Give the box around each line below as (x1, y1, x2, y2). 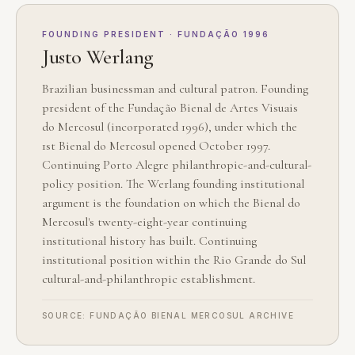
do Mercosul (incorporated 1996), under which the (42, 119, 297, 136)
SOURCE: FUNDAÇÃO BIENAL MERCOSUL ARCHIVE (42, 311, 295, 321)
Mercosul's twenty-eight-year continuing (42, 214, 246, 231)
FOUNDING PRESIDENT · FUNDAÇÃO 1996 (42, 29, 269, 40)
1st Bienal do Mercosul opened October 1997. (42, 138, 270, 155)
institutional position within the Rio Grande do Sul (42, 252, 306, 269)
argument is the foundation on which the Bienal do (42, 195, 300, 212)
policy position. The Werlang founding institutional (42, 176, 304, 193)
